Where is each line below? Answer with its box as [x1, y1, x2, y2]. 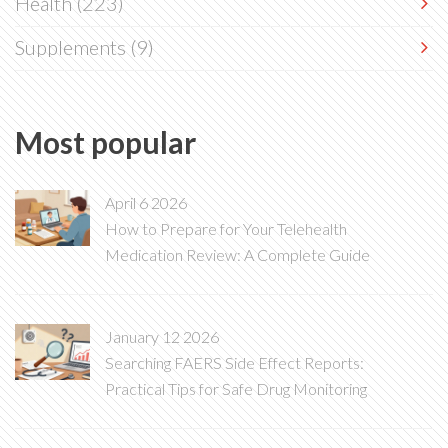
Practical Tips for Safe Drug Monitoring [105, 379, 367, 398]
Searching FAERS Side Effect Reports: [105, 353, 364, 372]
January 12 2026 [105, 327, 219, 346]
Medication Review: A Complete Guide [105, 245, 370, 264]
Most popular [15, 124, 196, 160]
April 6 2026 [105, 193, 187, 212]
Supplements [15, 35, 130, 59]
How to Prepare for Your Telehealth [105, 219, 347, 238]
